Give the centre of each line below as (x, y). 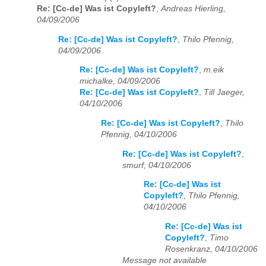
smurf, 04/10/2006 (157, 165)
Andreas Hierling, (193, 9)
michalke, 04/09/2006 (120, 81)
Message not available (164, 260)
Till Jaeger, (224, 93)
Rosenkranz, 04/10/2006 (211, 249)
